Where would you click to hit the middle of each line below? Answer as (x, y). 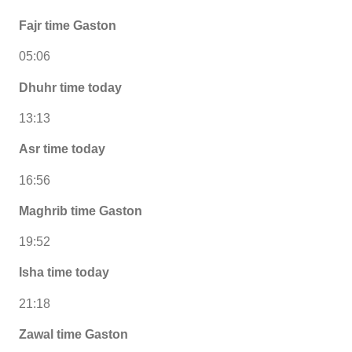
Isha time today (64, 273)
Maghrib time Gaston (81, 211)
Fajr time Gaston (68, 26)
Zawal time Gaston (73, 334)
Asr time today (62, 149)
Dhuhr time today (70, 87)
